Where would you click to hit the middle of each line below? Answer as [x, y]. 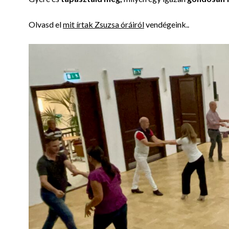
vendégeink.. [167, 24]
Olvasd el [46, 24]
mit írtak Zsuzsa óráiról [104, 24]
